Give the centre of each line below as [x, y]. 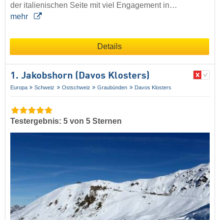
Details [110, 46]
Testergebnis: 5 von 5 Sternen [66, 121]
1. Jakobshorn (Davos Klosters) [80, 76]
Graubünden [112, 87]
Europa [19, 87]
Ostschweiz [76, 87]
